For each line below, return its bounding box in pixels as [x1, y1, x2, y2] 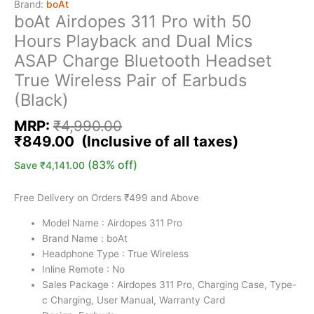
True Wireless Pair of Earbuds [14, 70, 247, 91]
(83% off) [88, 158, 137, 172]
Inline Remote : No [42, 263, 125, 275]
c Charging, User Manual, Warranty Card [42, 294, 225, 306]
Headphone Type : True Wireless [42, 247, 189, 259]
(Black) [14, 90, 69, 111]
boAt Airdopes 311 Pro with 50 [14, 11, 252, 32]
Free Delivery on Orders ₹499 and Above [14, 192, 199, 204]
